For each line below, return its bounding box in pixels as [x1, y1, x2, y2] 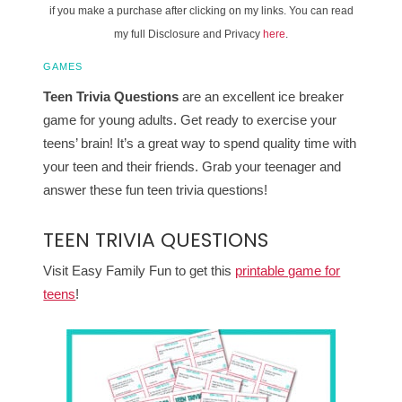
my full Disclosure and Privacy [114, 28, 263, 41]
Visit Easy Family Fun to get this [43, 263, 236, 279]
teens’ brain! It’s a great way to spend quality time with [43, 135, 357, 152]
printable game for [235, 263, 341, 279]
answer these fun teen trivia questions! [43, 182, 268, 198]
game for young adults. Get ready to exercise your [43, 112, 337, 128]
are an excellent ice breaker [179, 89, 345, 105]
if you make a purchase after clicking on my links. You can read [48, 4, 354, 18]
